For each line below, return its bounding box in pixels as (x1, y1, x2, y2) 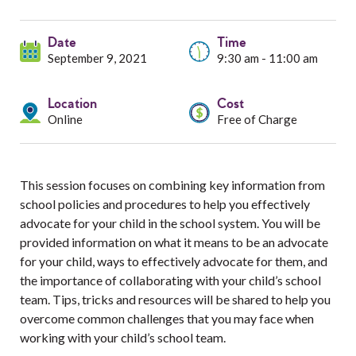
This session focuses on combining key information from (20, 177, 325, 192)
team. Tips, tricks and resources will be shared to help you (20, 292, 331, 307)
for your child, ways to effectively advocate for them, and (20, 253, 327, 269)
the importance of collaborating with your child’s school (20, 273, 321, 288)
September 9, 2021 (48, 51, 147, 65)
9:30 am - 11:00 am (217, 51, 318, 65)
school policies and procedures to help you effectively (20, 196, 310, 211)
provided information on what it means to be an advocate (20, 234, 328, 250)
